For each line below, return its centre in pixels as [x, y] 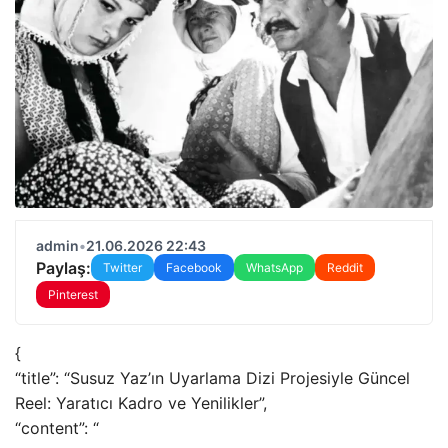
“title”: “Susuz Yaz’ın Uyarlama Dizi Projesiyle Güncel [212, 378]
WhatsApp [274, 267]
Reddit [345, 267]
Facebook [194, 267]
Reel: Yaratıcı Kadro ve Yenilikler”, [141, 403]
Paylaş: [63, 267]
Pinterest [73, 294]
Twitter [122, 267]
